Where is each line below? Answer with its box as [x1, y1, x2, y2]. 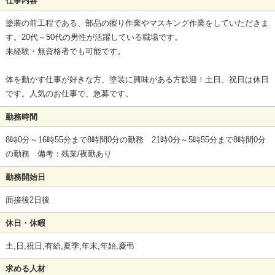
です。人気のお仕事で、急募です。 [5, 89, 133, 99]
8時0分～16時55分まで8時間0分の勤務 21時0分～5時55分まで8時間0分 [5, 135, 266, 145]
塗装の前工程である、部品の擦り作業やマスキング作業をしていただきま [5, 18, 269, 28]
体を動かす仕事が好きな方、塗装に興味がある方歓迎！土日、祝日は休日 [5, 75, 269, 85]
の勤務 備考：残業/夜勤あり [5, 149, 112, 159]
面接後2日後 [5, 195, 50, 204]
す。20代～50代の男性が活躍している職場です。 [5, 33, 182, 42]
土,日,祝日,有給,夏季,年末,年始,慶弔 [5, 241, 134, 250]
